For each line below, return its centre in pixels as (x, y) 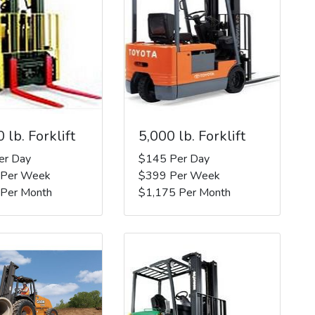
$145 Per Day (174, 159)
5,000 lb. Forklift (192, 136)
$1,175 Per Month (184, 192)
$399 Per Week (179, 175)
